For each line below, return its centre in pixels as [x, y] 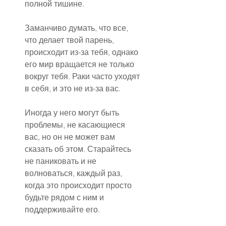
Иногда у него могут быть [73, 113]
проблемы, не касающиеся [76, 125]
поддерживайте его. [62, 210]
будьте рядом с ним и [65, 197]
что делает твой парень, [70, 40]
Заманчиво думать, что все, [77, 28]
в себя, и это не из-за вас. [73, 89]
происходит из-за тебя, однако [82, 52]
